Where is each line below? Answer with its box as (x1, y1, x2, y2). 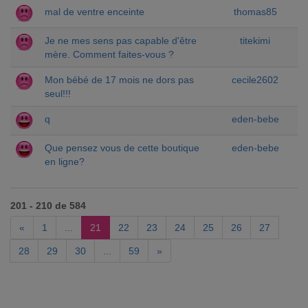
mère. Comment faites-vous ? (45, 49, 174, 60)
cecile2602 (232, 74, 278, 85)
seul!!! (45, 88, 71, 99)
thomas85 (233, 6, 277, 17)
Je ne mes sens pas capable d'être (45, 35, 197, 46)
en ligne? (45, 156, 85, 167)
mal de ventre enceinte (45, 6, 144, 17)
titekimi (240, 35, 270, 46)
